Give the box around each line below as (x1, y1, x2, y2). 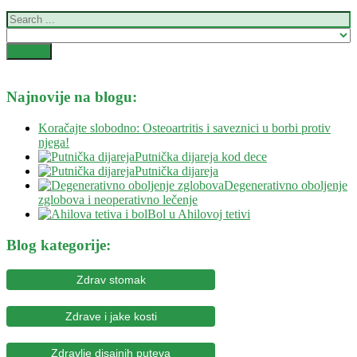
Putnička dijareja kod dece (135, 150, 267, 164)
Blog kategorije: (6, 236, 111, 253)
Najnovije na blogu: (6, 88, 137, 106)
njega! (38, 135, 69, 150)
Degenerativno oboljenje (224, 178, 347, 193)
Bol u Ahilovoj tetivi (147, 207, 250, 222)
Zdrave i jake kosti (65, 309, 157, 323)
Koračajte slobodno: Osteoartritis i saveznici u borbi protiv (38, 121, 331, 135)
